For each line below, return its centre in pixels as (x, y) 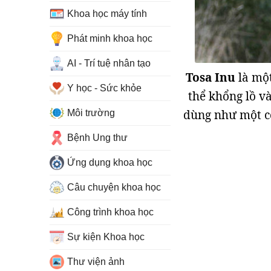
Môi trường (91, 113)
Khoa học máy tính (107, 14)
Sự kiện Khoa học (106, 237)
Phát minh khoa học (110, 38)
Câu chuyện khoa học (114, 187)
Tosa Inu (210, 77)
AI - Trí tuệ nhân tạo (109, 63)
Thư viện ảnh (96, 262)
